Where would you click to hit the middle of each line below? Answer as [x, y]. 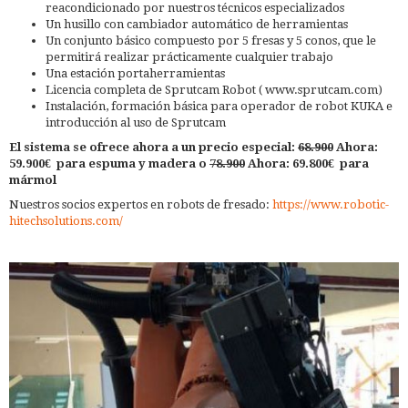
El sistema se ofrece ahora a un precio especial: [153, 147]
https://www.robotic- [331, 204]
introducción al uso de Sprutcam [136, 122]
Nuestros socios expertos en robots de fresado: [141, 204]
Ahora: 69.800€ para [307, 163]
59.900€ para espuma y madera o [109, 163]
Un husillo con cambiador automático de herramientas [197, 24]
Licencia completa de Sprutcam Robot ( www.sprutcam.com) [214, 89]
